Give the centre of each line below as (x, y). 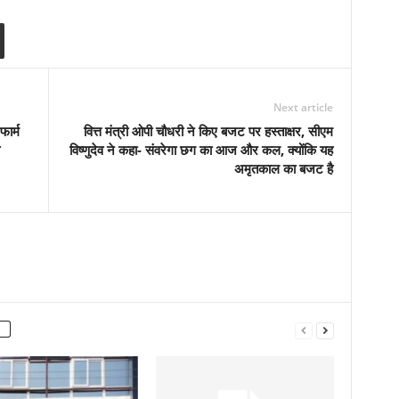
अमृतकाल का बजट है (283, 168)
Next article (303, 107)
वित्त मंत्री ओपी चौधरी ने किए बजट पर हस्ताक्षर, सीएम (208, 131)
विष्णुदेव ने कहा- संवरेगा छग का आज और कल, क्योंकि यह (201, 150)
